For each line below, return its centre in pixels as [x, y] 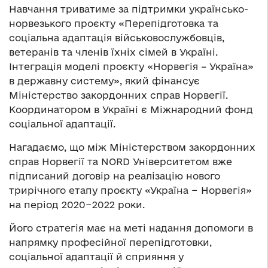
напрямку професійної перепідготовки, [110, 243]
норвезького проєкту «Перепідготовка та [114, 24]
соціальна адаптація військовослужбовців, [117, 38]
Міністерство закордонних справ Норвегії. [118, 95]
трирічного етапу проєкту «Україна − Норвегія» [130, 191]
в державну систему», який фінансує [104, 81]
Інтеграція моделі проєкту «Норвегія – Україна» [131, 67]
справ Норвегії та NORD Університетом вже [121, 162]
